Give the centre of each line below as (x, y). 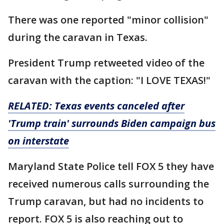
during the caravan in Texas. (79, 37)
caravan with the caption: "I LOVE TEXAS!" (109, 80)
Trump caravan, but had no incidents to (106, 201)
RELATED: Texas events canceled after (96, 106)
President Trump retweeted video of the (106, 63)
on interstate (38, 141)
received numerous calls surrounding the (108, 184)
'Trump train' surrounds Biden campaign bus (112, 123)
